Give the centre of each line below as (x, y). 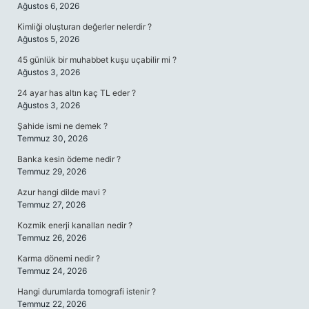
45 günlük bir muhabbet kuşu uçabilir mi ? (97, 60)
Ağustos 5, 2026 (48, 39)
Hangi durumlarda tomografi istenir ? (87, 291)
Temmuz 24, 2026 (52, 271)
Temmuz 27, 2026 (51, 205)
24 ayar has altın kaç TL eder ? (77, 93)
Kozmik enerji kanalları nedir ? (75, 225)
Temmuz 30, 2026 (52, 138)
